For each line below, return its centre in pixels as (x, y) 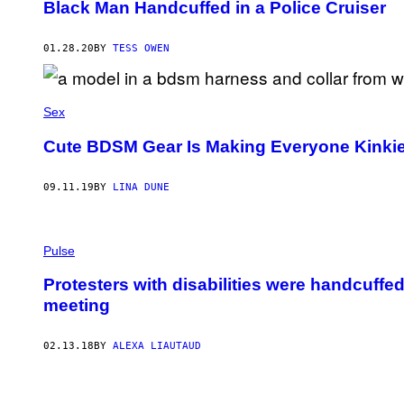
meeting (77, 306)
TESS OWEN (141, 49)
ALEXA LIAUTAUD (157, 346)
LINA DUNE (141, 187)
